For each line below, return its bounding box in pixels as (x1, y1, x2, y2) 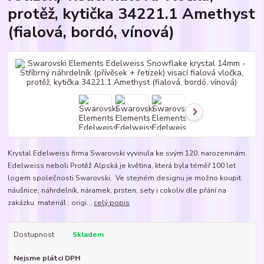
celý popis (94, 198, 130, 208)
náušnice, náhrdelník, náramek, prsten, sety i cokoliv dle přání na (8, 186, 227, 196)
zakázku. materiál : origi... (8, 198, 94, 208)
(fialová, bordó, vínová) (8, 21, 175, 42)
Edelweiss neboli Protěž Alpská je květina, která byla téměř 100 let (8, 161, 236, 171)
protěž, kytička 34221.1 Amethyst (8, 2, 256, 24)
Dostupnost (13, 230, 54, 240)
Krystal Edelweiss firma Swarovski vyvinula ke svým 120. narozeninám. (8, 148, 247, 159)
